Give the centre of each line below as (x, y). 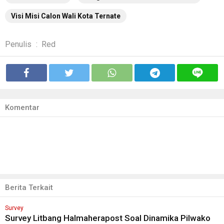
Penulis (18, 44)
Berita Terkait (29, 188)
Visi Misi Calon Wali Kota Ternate (66, 16)
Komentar (22, 108)
